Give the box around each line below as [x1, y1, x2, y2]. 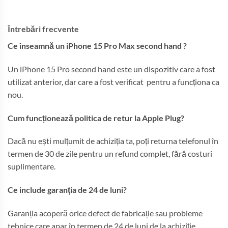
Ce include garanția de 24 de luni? [8, 185, 127, 195]
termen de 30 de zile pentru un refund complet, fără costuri [8, 149, 212, 159]
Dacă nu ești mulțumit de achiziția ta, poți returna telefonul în [8, 136, 218, 146]
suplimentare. [8, 161, 55, 172]
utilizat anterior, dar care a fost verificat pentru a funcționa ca [8, 76, 219, 87]
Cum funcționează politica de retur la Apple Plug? [8, 112, 184, 123]
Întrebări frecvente [8, 23, 79, 34]
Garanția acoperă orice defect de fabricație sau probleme [8, 208, 203, 218]
